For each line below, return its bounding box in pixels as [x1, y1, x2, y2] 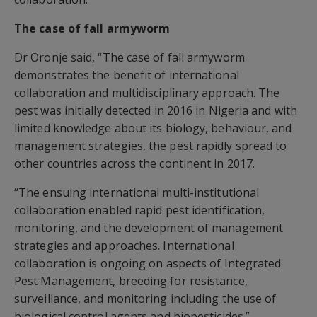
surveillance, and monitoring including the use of [14, 291, 277, 307]
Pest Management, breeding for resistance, [14, 273, 248, 289]
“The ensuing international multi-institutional [14, 185, 260, 201]
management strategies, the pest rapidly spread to [14, 138, 287, 154]
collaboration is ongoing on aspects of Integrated [14, 255, 282, 272]
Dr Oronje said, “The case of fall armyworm [14, 50, 245, 66]
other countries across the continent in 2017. [14, 156, 255, 172]
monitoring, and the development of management [14, 220, 284, 236]
